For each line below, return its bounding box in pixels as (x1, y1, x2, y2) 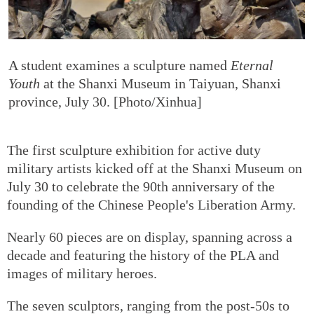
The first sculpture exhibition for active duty (7, 142, 261, 158)
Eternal (231, 57, 273, 73)
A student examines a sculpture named (8, 57, 231, 73)
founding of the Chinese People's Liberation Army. (7, 196, 296, 212)
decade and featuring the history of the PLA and (7, 247, 279, 263)
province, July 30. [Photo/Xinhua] (8, 93, 202, 109)
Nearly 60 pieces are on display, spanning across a (7, 228, 292, 245)
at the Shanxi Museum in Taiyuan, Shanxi (40, 75, 281, 91)
